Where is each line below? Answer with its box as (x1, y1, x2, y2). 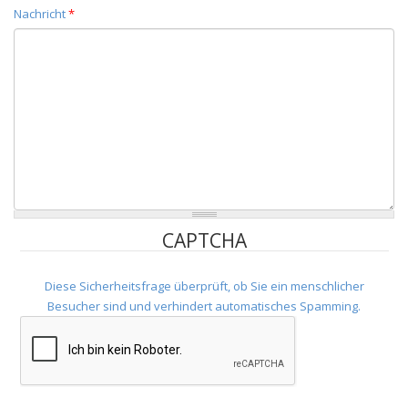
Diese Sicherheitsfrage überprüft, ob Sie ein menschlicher (44, 277, 364, 294)
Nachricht (14, 5, 68, 22)
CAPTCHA (161, 228, 247, 253)
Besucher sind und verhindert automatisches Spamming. (47, 297, 361, 314)
